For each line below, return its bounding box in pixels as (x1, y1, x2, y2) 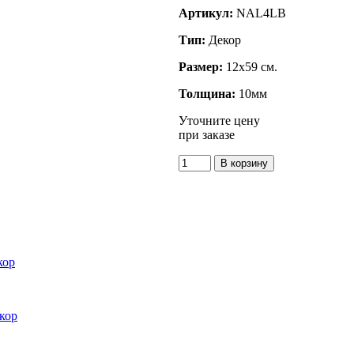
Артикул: (179, 6, 236, 20)
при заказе (179, 127, 235, 141)
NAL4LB (236, 6, 286, 20)
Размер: (179, 59, 223, 73)
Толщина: (179, 86, 235, 100)
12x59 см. (223, 59, 277, 73)
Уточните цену (179, 113, 260, 127)
